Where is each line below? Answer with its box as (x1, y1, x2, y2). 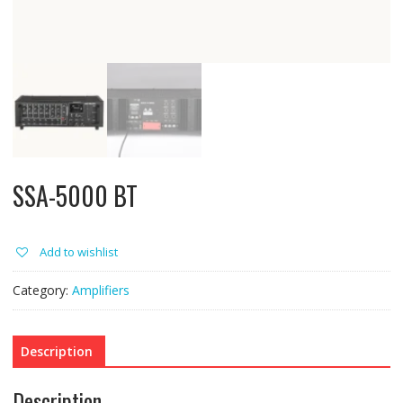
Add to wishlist (39, 244, 118, 261)
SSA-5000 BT (12, 177, 138, 215)
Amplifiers (71, 282, 130, 300)
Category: (12, 282, 72, 300)
